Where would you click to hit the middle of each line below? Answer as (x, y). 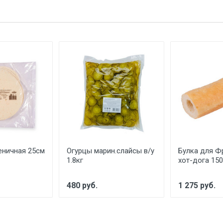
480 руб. (82, 185)
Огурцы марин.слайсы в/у (111, 151)
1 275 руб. (197, 185)
